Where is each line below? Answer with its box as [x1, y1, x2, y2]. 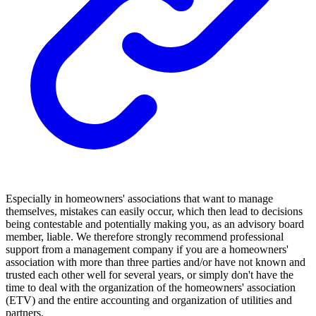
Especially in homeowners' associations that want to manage [6, 192, 273, 205]
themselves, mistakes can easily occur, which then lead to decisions [6, 205, 303, 217]
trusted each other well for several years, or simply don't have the [6, 268, 293, 281]
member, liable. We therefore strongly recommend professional [6, 230, 284, 243]
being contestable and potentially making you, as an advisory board [6, 217, 304, 230]
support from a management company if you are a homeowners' [6, 243, 288, 255]
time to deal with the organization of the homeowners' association [6, 281, 296, 293]
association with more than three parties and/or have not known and [6, 255, 305, 268]
